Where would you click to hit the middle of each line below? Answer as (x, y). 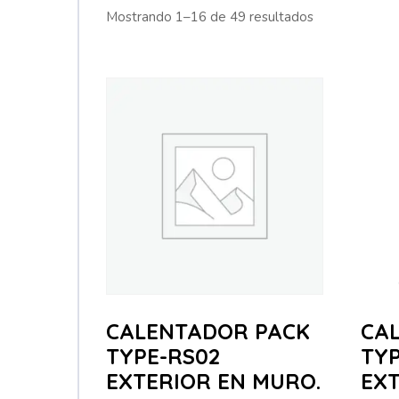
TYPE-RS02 (163, 356)
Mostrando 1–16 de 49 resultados (210, 17)
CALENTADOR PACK (208, 331)
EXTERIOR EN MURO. (213, 381)
